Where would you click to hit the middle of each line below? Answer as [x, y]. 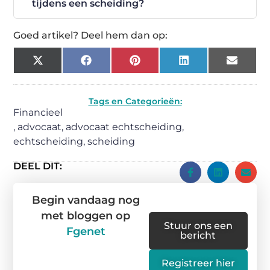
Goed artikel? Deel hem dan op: [91, 35]
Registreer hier [198, 263]
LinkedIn [210, 64]
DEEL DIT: [38, 166]
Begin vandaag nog [86, 200]
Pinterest [163, 64]
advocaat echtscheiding [124, 127]
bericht [198, 235]
